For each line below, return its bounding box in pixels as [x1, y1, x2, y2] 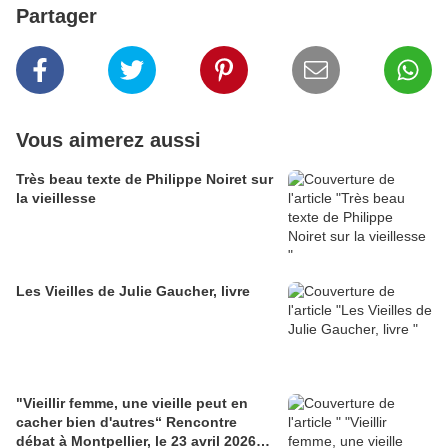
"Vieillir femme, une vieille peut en [16, 395, 248, 412]
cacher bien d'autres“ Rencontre [16, 414, 237, 431]
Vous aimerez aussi [16, 129, 201, 152]
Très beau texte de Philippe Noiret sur [16, 171, 273, 188]
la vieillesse [16, 190, 96, 207]
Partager [16, 5, 97, 28]
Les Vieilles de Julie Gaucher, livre [16, 283, 250, 300]
